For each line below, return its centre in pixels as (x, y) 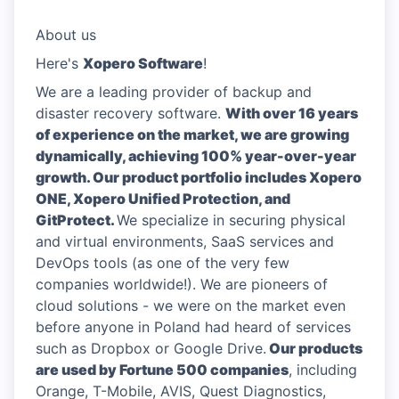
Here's (59, 63)
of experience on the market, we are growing (192, 134)
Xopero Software (143, 63)
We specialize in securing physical (231, 220)
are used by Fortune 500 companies (162, 370)
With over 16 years (292, 113)
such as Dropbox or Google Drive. (151, 348)
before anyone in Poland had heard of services (193, 327)
